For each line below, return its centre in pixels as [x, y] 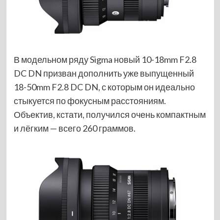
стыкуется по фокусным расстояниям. [90, 101]
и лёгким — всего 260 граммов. [74, 128]
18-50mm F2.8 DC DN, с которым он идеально [104, 87]
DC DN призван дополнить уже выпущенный [104, 73]
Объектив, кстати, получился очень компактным [110, 115]
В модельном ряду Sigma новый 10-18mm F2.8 [105, 60]
